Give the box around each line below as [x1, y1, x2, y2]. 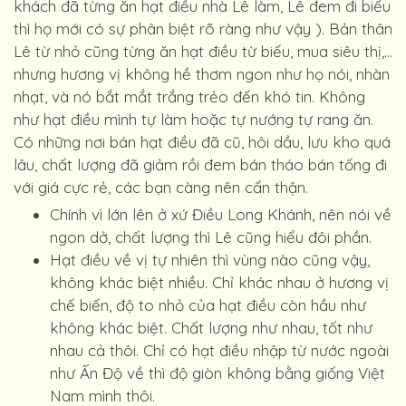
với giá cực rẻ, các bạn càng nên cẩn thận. [14, 178, 308, 197]
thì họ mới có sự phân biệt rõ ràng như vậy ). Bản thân [14, 19, 392, 38]
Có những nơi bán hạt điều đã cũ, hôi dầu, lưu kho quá [14, 132, 391, 151]
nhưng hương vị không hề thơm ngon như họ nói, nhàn [14, 64, 390, 83]
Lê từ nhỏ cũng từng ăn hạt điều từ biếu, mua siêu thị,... [14, 42, 392, 61]
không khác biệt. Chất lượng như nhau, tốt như [50, 318, 372, 337]
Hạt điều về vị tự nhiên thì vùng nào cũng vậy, [50, 250, 370, 269]
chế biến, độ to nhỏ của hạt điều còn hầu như [50, 295, 366, 314]
